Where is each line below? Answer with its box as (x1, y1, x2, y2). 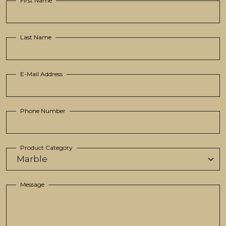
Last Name (20, 33, 51, 41)
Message (20, 181, 44, 189)
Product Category (20, 144, 73, 152)
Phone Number (20, 107, 66, 115)
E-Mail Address (20, 70, 63, 78)
